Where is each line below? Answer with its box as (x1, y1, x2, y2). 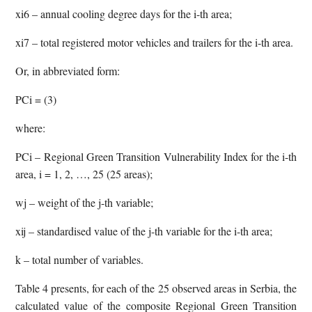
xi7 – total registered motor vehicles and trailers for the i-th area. (15, 34, 293, 49)
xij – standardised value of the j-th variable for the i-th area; (15, 223, 272, 238)
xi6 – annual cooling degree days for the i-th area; (15, 6, 232, 21)
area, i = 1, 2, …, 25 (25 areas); (15, 166, 153, 181)
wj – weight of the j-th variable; (15, 194, 153, 210)
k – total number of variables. (15, 251, 143, 267)
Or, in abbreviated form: (15, 63, 120, 78)
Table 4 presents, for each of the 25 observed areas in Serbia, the (15, 280, 297, 295)
